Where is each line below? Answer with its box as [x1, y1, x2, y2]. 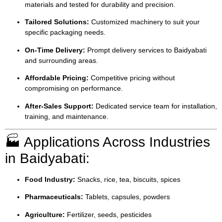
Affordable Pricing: [25, 74, 89, 82]
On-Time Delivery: [25, 46, 85, 54]
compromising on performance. [25, 84, 123, 93]
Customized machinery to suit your [89, 18, 200, 26]
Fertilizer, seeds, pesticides [65, 210, 152, 219]
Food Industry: [25, 175, 75, 183]
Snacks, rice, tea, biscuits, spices [75, 175, 180, 183]
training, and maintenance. [25, 112, 109, 120]
